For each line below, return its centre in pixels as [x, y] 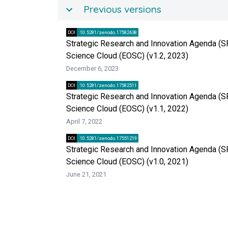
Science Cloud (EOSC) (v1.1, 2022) [127, 109]
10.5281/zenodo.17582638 [108, 33]
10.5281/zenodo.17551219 [108, 138]
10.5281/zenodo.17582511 [108, 85]
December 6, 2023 [92, 69]
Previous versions [122, 9]
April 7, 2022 [84, 122]
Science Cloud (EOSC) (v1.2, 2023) [127, 56]
